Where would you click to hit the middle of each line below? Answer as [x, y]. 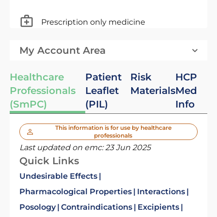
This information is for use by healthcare [113, 128]
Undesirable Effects [58, 176]
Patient [103, 77]
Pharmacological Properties [76, 192]
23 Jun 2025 [128, 147]
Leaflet [102, 91]
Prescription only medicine [93, 22]
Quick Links [49, 161]
